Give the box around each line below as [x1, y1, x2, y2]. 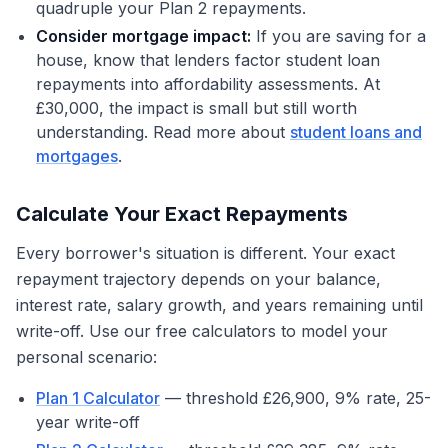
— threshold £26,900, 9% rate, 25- [160, 388, 431, 408]
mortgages [36, 146, 118, 166]
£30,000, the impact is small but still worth [36, 98, 357, 118]
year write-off [36, 412, 140, 432]
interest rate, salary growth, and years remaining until [16, 295, 423, 315]
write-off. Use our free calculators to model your [16, 321, 388, 341]
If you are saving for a [251, 26, 426, 46]
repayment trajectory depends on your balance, [16, 269, 381, 289]
